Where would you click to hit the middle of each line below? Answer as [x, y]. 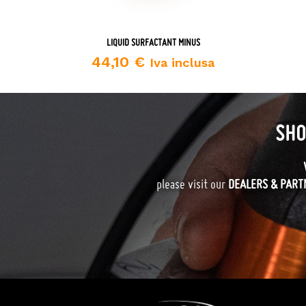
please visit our [192, 184]
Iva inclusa [182, 62]
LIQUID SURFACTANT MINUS [153, 42]
